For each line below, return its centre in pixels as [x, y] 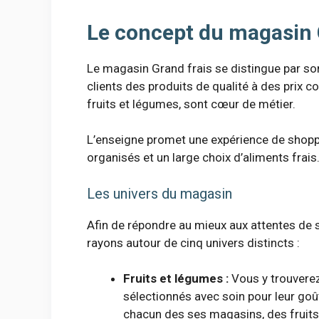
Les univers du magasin [159, 193]
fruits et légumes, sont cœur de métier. [191, 104]
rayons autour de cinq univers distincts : [193, 242]
